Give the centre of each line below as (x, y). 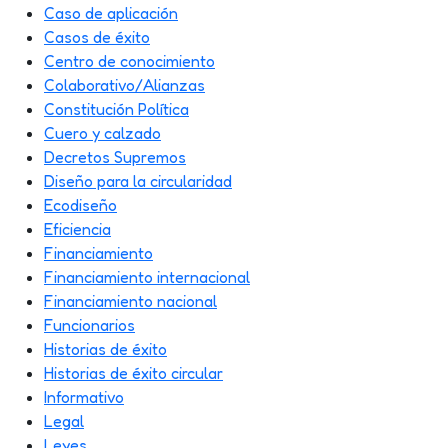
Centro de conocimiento (129, 61)
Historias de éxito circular (133, 373)
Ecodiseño (80, 205)
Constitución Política (116, 109)
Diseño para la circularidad (138, 181)
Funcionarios (89, 325)
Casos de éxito (97, 37)
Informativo (84, 397)
